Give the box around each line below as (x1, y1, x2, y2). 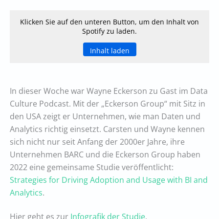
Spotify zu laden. (82, 26, 137, 36)
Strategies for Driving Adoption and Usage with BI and (10, 175, 208, 186)
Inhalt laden (89, 46, 130, 56)
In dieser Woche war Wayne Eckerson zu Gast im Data (10, 86, 208, 97)
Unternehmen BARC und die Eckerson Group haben (10, 149, 200, 160)
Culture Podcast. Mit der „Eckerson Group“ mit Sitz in (10, 98, 205, 109)
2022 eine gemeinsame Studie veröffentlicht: (10, 162, 174, 173)
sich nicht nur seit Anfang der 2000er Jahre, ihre (10, 136, 185, 148)
